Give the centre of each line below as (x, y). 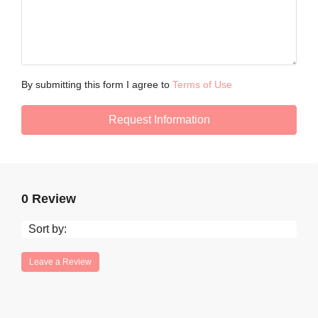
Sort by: (48, 229)
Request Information (159, 120)
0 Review (49, 199)
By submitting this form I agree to (97, 84)
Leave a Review (60, 262)
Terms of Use (202, 84)
